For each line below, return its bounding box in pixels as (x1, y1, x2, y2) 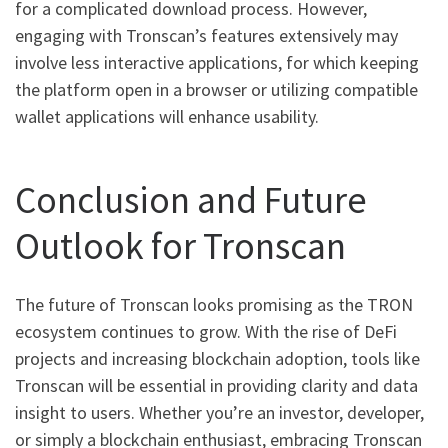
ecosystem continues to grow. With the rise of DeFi (15, 320, 397, 344)
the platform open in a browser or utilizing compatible (15, 78, 418, 102)
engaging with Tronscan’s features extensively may (15, 24, 398, 48)
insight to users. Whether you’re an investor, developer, (15, 401, 424, 425)
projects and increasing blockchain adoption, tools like (15, 347, 420, 371)
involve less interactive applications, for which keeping (15, 51, 419, 75)
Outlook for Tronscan (15, 221, 346, 269)
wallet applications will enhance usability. (15, 105, 319, 129)
